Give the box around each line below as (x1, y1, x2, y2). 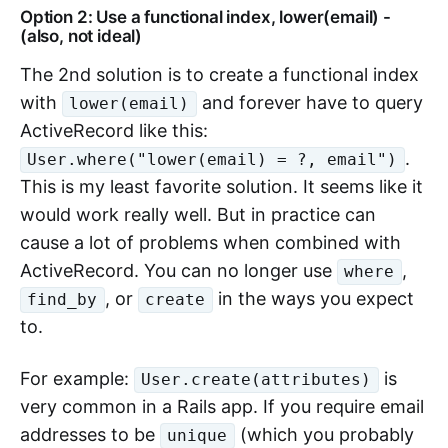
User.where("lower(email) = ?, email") (27, 150, 398, 170)
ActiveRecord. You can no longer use (20, 260, 337, 281)
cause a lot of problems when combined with (20, 232, 401, 253)
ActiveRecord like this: (20, 120, 208, 141)
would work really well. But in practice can (20, 204, 376, 225)
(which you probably (234, 424, 414, 445)
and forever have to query (196, 92, 423, 113)
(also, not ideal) (20, 26, 143, 46)
